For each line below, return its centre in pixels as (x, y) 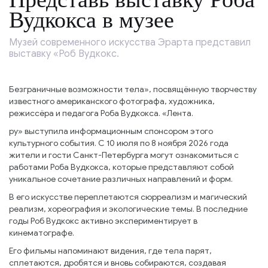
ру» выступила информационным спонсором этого (111, 131)
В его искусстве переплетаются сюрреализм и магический (128, 197)
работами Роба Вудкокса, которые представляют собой (121, 167)
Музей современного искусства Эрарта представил (130, 42)
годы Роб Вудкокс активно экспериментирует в (103, 221)
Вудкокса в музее (92, 20)
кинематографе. (42, 233)
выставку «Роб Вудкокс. (64, 54)
